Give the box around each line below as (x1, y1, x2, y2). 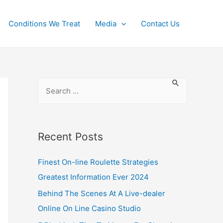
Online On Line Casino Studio (38, 204, 141, 214)
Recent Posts (38, 130, 103, 143)
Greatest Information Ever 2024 (38, 172, 149, 182)
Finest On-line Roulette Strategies (38, 157, 158, 167)
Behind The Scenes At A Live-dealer (38, 189, 165, 199)
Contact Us (141, 18, 180, 28)
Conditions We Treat (8, 18, 80, 28)
